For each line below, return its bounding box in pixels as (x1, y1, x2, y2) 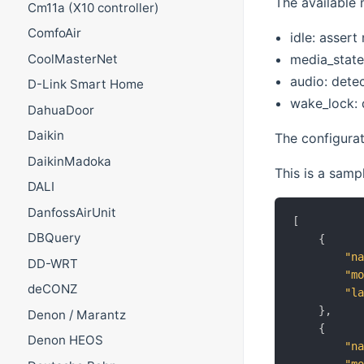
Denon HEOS (27, 332, 103, 349)
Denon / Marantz (27, 306, 126, 323)
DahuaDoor (27, 102, 94, 118)
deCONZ (27, 281, 77, 297)
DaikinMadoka (27, 153, 111, 169)
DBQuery (27, 230, 80, 246)
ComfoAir (27, 25, 81, 41)
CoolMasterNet (27, 50, 118, 67)
